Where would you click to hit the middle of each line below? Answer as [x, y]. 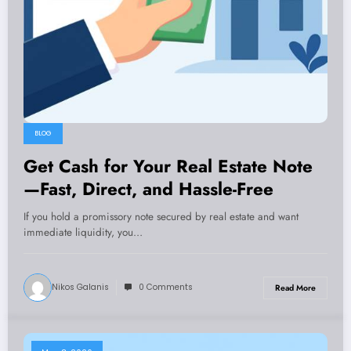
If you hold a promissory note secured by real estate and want [161, 217]
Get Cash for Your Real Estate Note [168, 166]
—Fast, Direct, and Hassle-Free [148, 189]
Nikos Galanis [80, 288]
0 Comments [166, 288]
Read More [295, 288]
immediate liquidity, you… [83, 233]
